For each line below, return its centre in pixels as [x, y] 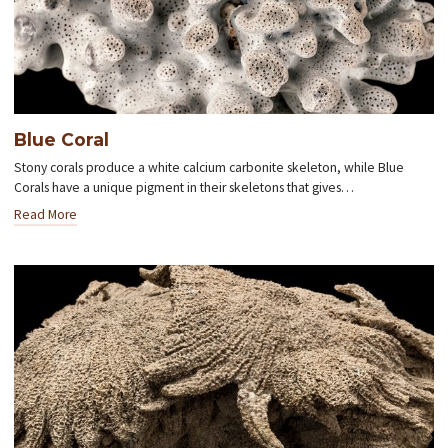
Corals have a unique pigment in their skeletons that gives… [184, 187]
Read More [46, 214]
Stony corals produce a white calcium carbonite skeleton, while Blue [209, 167]
